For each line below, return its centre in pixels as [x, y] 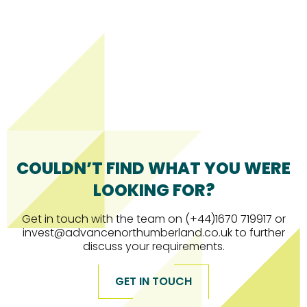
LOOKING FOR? [153, 190]
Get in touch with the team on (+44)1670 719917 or [153, 219]
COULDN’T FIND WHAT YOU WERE [153, 168]
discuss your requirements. [153, 246]
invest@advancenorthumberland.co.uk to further [153, 233]
